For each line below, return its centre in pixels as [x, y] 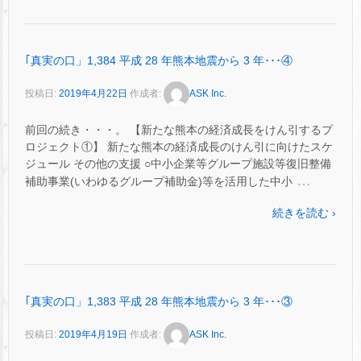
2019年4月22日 [93, 93]
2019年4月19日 [93, 335]
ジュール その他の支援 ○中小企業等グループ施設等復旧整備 [178, 164]
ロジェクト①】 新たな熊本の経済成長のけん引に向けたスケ [179, 147]
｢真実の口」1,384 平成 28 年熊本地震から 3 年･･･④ [159, 60]
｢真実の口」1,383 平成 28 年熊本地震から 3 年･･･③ [159, 302]
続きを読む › [304, 213]
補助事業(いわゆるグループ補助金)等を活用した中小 [159, 181]
